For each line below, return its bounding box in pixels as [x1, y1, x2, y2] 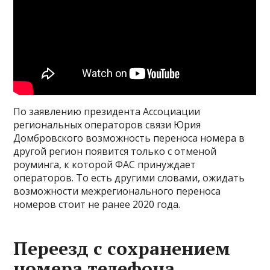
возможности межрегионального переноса [13, 184, 221, 198]
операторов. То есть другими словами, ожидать [13, 171, 245, 185]
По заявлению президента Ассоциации [13, 105, 201, 119]
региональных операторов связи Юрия [13, 118, 201, 132]
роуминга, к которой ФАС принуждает [13, 158, 196, 172]
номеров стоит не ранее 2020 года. [13, 198, 181, 212]
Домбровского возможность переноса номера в [13, 131, 245, 145]
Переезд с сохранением [13, 236, 231, 261]
